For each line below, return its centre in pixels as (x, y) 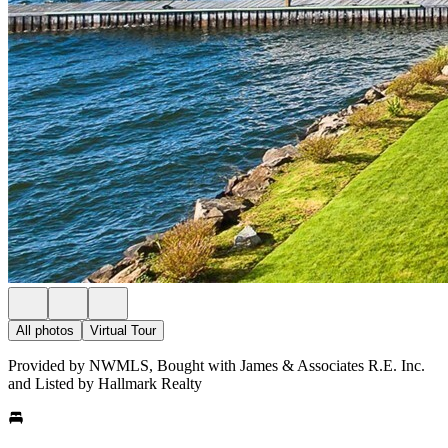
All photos (45, 330)
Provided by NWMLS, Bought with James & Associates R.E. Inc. (216, 365)
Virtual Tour (123, 330)
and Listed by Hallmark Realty (105, 383)
